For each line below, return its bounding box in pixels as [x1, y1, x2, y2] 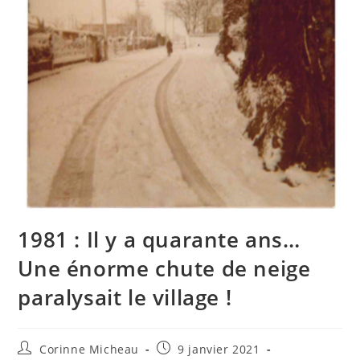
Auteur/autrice [17, 339, 103, 355]
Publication [155, 339, 222, 355]
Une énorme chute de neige [18, 253, 311, 283]
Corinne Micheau [39, 341, 140, 357]
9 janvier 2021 [178, 341, 260, 357]
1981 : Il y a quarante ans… [18, 224, 301, 254]
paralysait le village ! [18, 282, 232, 312]
